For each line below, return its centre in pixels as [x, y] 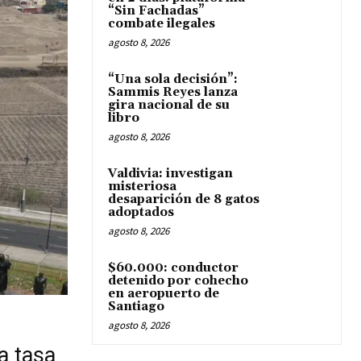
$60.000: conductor [173, 268]
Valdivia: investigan [170, 174]
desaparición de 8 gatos [184, 199]
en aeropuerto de [164, 294]
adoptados [141, 212]
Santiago [136, 307]
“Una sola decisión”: [173, 79]
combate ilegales [162, 24]
